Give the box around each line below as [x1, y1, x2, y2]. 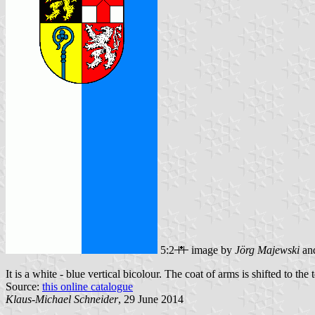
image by [188, 244, 235, 257]
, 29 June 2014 [118, 293, 184, 306]
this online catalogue [42, 281, 133, 293]
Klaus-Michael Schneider [6, 293, 118, 306]
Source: [6, 281, 42, 293]
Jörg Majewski [235, 244, 300, 257]
